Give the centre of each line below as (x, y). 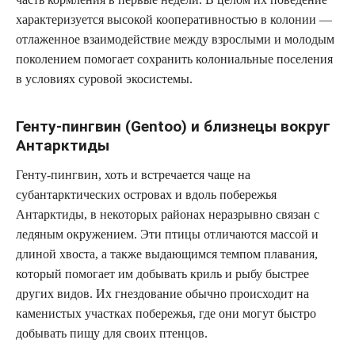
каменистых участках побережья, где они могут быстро (166, 313)
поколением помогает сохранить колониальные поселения (174, 59)
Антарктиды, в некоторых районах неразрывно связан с (168, 214)
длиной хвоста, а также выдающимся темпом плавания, (167, 254)
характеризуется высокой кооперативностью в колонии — (174, 19)
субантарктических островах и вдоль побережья (146, 194)
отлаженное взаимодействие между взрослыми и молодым (175, 39)
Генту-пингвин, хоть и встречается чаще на (133, 174)
